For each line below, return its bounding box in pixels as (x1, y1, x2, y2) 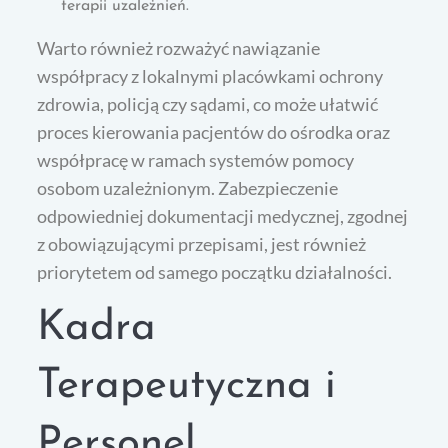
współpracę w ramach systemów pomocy (37, 148, 355, 171)
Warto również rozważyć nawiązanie (37, 36, 321, 59)
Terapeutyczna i (37, 364, 337, 408)
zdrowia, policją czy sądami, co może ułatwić (37, 92, 379, 115)
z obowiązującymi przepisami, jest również (37, 232, 367, 255)
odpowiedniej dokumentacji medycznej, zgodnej (37, 204, 409, 227)
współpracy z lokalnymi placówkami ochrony (37, 64, 384, 87)
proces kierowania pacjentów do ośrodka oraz (37, 120, 391, 143)
